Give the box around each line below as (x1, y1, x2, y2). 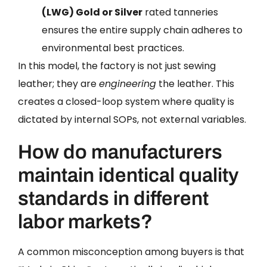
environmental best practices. (42, 41, 184, 55)
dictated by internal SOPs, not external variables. (18, 112, 246, 126)
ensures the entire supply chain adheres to (42, 23, 243, 37)
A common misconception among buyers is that (18, 244, 244, 259)
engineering (99, 76, 156, 91)
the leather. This (156, 76, 234, 91)
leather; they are (18, 76, 99, 91)
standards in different (18, 187, 209, 209)
